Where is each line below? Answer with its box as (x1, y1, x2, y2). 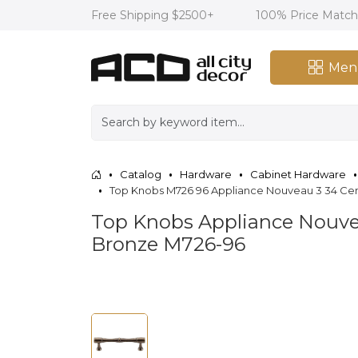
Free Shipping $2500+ (91, 8, 217, 22)
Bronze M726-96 (91, 232, 245, 256)
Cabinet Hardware (250, 167, 346, 181)
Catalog (120, 167, 161, 181)
